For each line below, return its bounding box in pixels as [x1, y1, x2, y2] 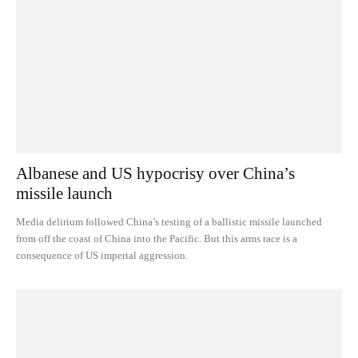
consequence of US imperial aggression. [16, 249, 188, 261]
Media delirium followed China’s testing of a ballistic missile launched [16, 215, 322, 228]
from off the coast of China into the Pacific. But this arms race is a [16, 232, 297, 245]
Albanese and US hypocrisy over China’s [16, 163, 295, 183]
